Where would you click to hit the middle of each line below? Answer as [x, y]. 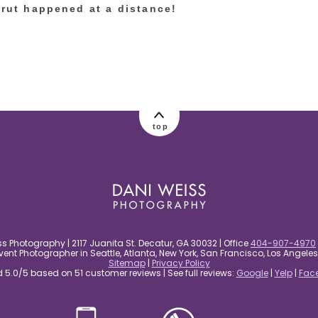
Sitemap [127, 263]
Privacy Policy [181, 263]
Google [252, 273]
